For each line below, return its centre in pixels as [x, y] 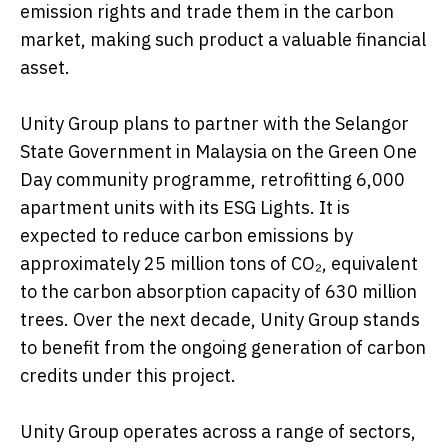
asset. [45, 67]
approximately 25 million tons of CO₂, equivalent [219, 263]
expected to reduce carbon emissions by [186, 235]
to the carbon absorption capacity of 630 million [218, 291]
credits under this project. [128, 375]
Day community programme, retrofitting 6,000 [212, 179]
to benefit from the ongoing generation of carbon [223, 347]
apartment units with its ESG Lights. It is [185, 207]
